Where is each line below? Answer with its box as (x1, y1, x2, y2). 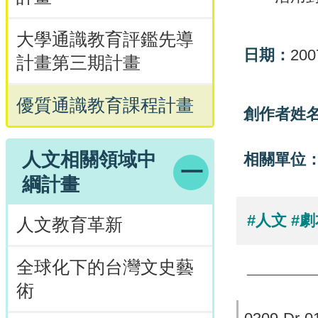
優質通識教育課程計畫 (16, 96, 194, 115)
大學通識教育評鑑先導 (16, 30, 194, 49)
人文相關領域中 (22, 149, 156, 170)
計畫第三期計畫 (16, 53, 141, 72)
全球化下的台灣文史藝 (16, 258, 194, 277)
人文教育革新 (16, 215, 123, 234)
